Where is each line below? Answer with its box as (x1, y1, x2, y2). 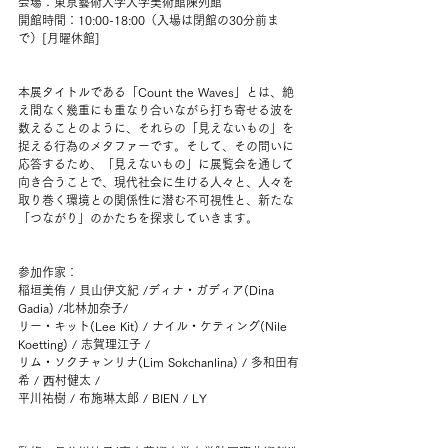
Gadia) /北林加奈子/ (18, 302, 132, 314)
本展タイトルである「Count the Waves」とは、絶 (18, 86, 294, 98)
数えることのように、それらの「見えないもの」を (18, 122, 294, 134)
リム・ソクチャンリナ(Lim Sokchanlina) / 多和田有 (18, 356, 299, 368)
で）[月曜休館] (18, 32, 100, 44)
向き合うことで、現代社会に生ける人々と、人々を (18, 176, 294, 188)
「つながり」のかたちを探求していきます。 (18, 212, 258, 224)
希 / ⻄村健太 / (18, 374, 100, 386)
